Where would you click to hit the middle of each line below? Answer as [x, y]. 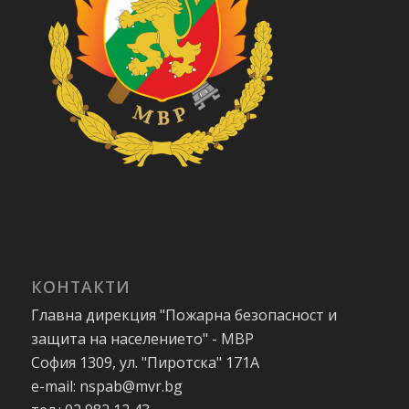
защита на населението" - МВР [142, 338]
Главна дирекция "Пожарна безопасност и [184, 315]
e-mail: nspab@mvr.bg [106, 386]
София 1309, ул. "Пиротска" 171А [145, 362]
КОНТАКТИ [80, 286]
